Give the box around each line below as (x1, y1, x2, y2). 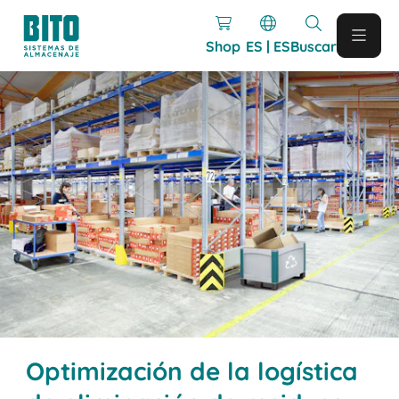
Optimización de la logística (26, 354, 359, 387)
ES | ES (245, 37, 290, 55)
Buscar (289, 37, 337, 55)
